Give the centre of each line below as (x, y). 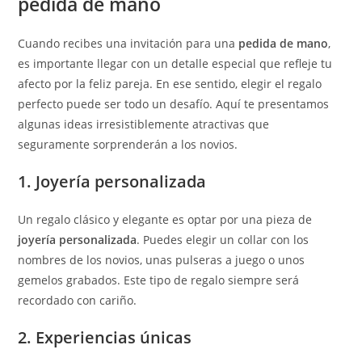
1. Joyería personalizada (112, 181)
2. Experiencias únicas (105, 337)
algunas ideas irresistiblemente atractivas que (144, 124)
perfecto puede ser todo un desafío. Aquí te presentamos (174, 104)
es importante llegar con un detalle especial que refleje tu (175, 63)
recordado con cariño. (78, 300)
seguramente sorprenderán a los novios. (128, 144)
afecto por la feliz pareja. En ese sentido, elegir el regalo (170, 84)
